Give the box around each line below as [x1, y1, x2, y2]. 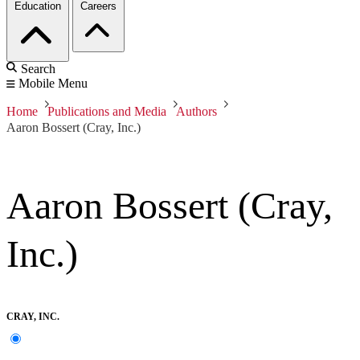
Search [21, 62, 55, 76]
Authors [176, 104, 217, 119]
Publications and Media [47, 104, 166, 119]
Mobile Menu [18, 76, 88, 91]
